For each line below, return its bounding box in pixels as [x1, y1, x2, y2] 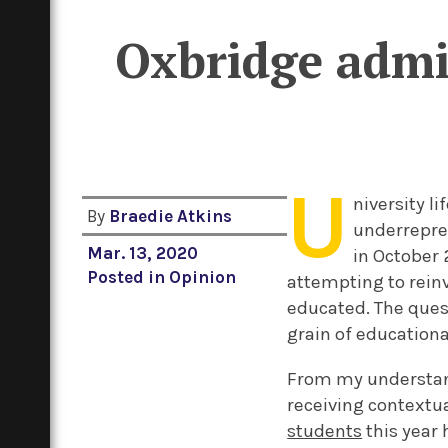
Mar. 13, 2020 [87, 243, 199, 264]
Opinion [169, 267, 237, 288]
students [287, 420, 363, 442]
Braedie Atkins [109, 206, 233, 227]
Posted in [87, 267, 170, 288]
